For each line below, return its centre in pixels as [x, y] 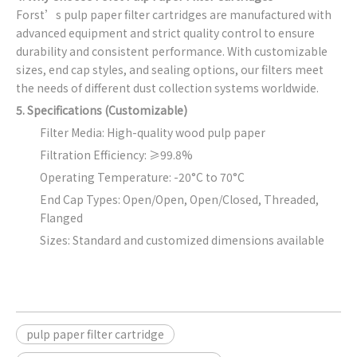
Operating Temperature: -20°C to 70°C [142, 177]
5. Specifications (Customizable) [102, 110]
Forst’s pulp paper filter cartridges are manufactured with [174, 14]
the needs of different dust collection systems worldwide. [167, 88]
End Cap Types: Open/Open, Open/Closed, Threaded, [179, 199]
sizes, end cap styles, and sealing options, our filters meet [170, 69]
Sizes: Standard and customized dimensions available [182, 240]
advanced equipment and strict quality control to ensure [165, 33]
